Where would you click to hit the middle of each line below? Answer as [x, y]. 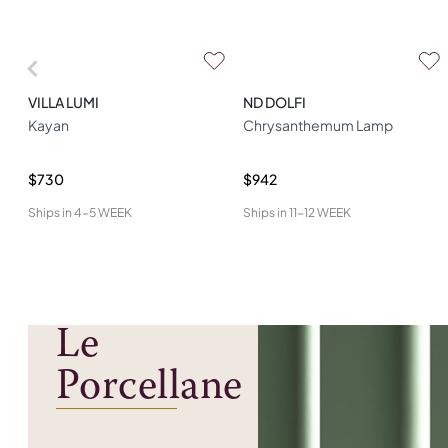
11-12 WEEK [320, 212]
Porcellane [149, 388]
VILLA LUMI [63, 102]
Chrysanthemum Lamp [318, 125]
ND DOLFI [274, 102]
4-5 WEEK [103, 212]
